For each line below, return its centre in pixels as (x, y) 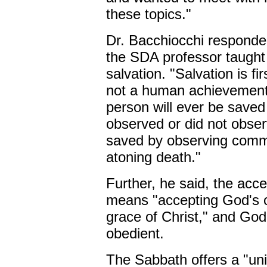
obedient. (135, 233)
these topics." (148, 14)
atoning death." (153, 157)
